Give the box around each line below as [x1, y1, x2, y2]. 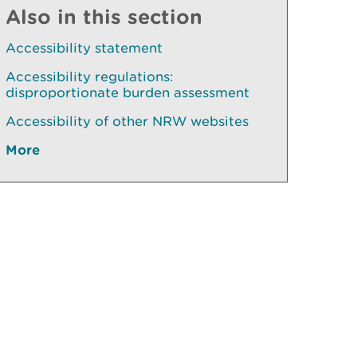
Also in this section [6, 5, 202, 28]
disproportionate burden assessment [6, 84, 249, 100]
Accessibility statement [6, 40, 163, 56]
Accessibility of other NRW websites [6, 113, 249, 129]
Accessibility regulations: [6, 69, 174, 84]
